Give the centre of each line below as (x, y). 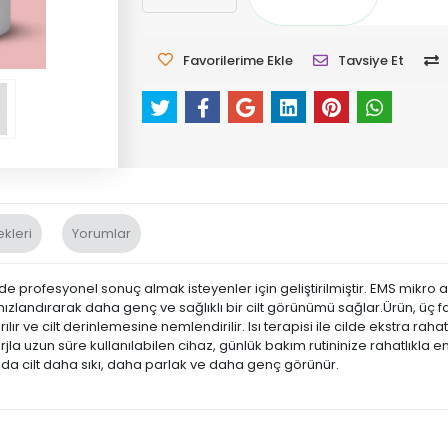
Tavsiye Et (371, 60)
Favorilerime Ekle (238, 60)
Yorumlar (101, 234)
